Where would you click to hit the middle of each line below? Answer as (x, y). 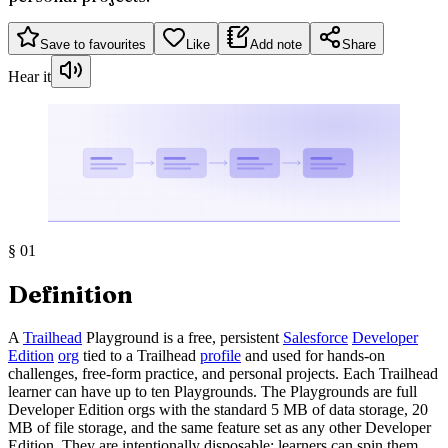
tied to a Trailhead (139, 355)
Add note (276, 45)
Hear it (29, 77)
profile (220, 355)
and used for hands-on (313, 355)
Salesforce (315, 337)
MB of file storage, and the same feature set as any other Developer (219, 427)
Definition (70, 294)
